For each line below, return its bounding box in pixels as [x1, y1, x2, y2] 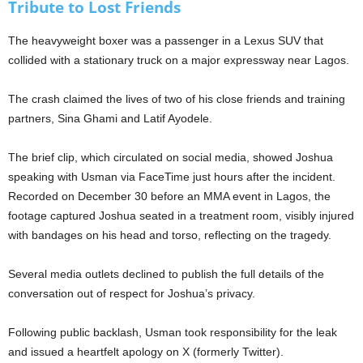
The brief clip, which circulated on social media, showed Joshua [8, 151, 333, 164]
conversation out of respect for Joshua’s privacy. [8, 287, 255, 301]
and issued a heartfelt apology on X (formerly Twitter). [8, 345, 284, 359]
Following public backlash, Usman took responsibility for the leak [8, 326, 337, 340]
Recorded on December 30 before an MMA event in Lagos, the [8, 190, 331, 203]
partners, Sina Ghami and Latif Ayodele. [8, 112, 212, 126]
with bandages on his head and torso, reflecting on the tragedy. [8, 228, 331, 242]
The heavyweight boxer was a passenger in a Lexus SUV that [8, 34, 323, 48]
